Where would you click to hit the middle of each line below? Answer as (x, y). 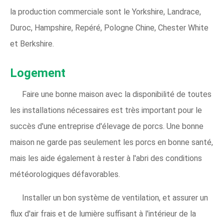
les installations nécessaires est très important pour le (106, 110)
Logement (38, 73)
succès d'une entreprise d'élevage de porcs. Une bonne (107, 126)
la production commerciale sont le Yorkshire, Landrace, (105, 12)
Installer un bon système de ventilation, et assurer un (115, 198)
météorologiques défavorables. (65, 174)
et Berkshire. (32, 44)
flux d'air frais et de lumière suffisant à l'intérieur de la (103, 214)
